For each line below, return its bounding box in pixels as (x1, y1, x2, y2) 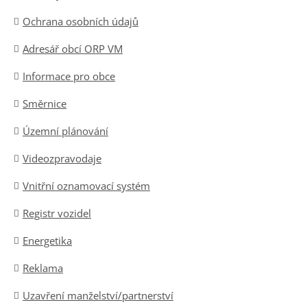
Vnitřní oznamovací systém (23, 179, 150, 193)
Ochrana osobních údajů (23, 14, 138, 28)
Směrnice (23, 97, 66, 110)
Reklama (23, 261, 63, 275)
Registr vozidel (23, 206, 91, 220)
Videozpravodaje (23, 151, 101, 165)
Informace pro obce (23, 69, 115, 83)
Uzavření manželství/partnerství (23, 288, 173, 302)
